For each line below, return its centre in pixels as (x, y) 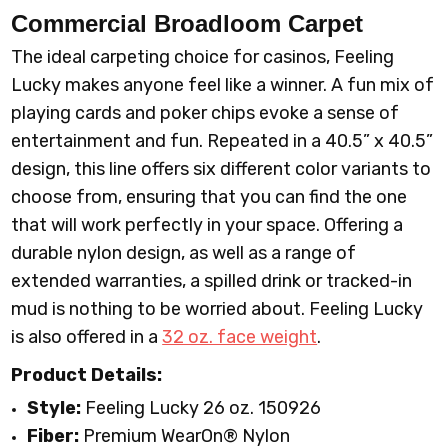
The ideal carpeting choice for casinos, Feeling (203, 57)
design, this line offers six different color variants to (221, 169)
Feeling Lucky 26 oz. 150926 (201, 408)
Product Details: (87, 375)
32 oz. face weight (240, 337)
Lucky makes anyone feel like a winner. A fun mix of (223, 85)
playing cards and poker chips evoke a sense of (205, 113)
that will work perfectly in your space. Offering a (207, 225)
